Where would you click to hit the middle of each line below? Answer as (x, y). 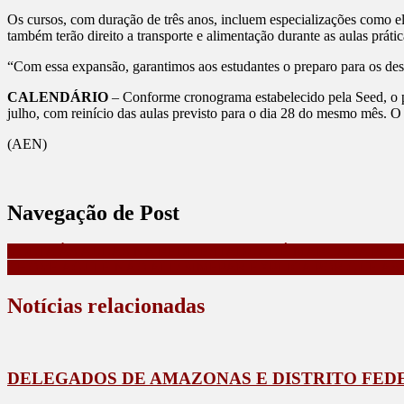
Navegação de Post (93, 212)
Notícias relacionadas (106, 305)
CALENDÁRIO (60, 96)
